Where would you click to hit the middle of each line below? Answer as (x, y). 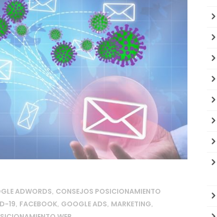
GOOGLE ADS (84, 204)
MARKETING (131, 204)
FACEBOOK (38, 204)
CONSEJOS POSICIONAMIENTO (108, 192)
